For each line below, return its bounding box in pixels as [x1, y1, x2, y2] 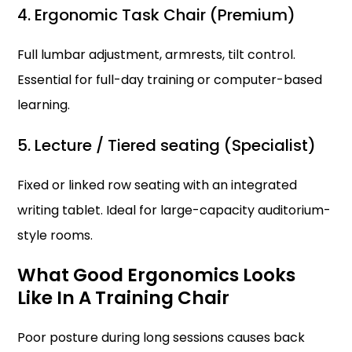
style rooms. [17, 226, 93, 244]
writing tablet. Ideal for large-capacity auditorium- [17, 201, 332, 219]
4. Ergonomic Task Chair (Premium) [17, 4, 296, 26]
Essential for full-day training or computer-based [17, 71, 323, 89]
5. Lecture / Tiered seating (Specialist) [17, 134, 317, 156]
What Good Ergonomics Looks [17, 262, 296, 288]
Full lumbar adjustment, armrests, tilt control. [17, 46, 296, 64]
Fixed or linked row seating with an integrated [17, 176, 298, 194]
